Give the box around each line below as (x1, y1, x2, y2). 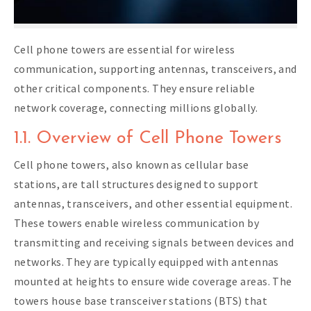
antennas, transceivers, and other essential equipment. (14, 196, 293, 210)
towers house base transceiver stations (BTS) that (14, 293, 267, 308)
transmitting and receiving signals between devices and (14, 235, 294, 249)
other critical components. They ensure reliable (14, 81, 255, 95)
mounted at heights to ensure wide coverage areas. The (14, 274, 292, 288)
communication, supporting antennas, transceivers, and (14, 61, 297, 76)
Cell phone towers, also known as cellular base (14, 157, 249, 171)
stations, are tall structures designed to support (14, 176, 258, 191)
